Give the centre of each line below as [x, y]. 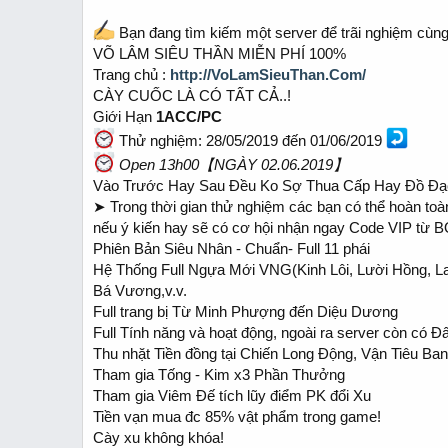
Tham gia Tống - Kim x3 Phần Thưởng [219, 374]
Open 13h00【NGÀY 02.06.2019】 [231, 164]
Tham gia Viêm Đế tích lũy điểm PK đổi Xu [232, 395]
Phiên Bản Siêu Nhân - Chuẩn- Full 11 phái [231, 248]
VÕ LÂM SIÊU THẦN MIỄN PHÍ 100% [219, 53]
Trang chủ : [131, 74]
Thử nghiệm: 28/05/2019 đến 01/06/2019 [250, 140]
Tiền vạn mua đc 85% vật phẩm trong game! [237, 416]
